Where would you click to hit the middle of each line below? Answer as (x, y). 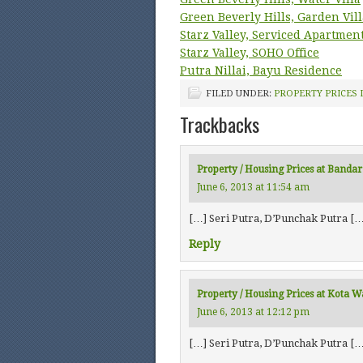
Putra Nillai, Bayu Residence (261, 70)
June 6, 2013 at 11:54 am (253, 187)
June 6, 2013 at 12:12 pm (253, 312)
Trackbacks (220, 124)
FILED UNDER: (240, 94)
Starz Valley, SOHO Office (250, 53)
